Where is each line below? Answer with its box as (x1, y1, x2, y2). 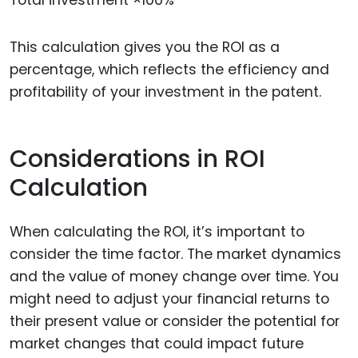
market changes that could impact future (10, 333, 304, 353)
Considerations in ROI (10, 142, 265, 177)
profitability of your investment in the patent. (10, 82, 321, 101)
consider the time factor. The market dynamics (10, 244, 341, 264)
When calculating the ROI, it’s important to (10, 221, 304, 241)
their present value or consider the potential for (10, 311, 340, 331)
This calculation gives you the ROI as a (10, 37, 280, 57)
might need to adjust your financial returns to (10, 288, 329, 308)
